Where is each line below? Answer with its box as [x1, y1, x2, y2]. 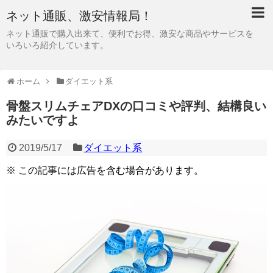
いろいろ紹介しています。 [6, 40, 108, 50]
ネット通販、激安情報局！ [6, 9, 152, 23]
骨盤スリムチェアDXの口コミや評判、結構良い [6, 99, 266, 113]
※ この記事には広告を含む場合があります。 [6, 165, 204, 175]
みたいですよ [6, 113, 79, 127]
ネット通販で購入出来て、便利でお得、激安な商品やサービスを [6, 29, 253, 38]
